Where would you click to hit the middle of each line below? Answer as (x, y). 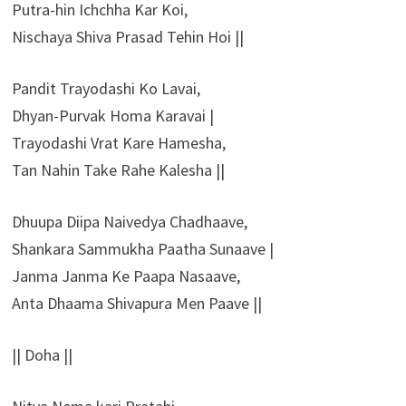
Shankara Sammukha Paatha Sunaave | (142, 248)
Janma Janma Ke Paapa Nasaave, (126, 275)
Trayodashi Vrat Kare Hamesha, (118, 142)
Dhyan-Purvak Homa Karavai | (112, 115)
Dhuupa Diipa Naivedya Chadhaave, (129, 221)
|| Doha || (42, 354)
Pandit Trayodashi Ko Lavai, (106, 88)
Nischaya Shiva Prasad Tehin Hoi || (127, 36)
